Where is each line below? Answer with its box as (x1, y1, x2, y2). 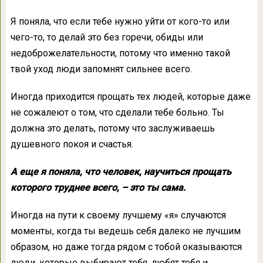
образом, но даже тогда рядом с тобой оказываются (10, 241, 242, 253)
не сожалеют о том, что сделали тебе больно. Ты (10, 107, 224, 119)
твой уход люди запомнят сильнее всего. (10, 63, 192, 75)
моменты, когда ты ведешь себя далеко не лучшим (10, 225, 241, 237)
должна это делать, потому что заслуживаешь (10, 123, 215, 134)
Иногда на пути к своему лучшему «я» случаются (10, 210, 226, 221)
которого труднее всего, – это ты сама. (10, 182, 186, 194)
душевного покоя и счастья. (10, 139, 133, 150)
